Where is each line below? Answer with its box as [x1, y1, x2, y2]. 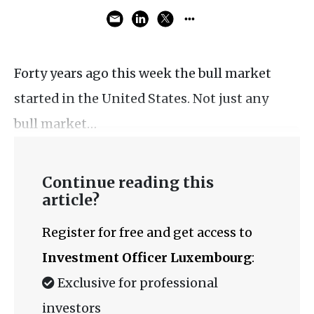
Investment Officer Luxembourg [42, 250, 252, 266]
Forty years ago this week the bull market [14, 65, 271, 81]
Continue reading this [42, 173, 214, 192]
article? [42, 191, 100, 210]
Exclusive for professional [55, 275, 218, 291]
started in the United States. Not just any [14, 90, 268, 107]
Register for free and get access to [42, 224, 252, 240]
